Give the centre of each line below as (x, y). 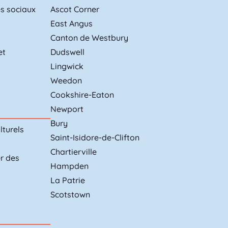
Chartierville (73, 152)
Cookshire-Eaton (82, 95)
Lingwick (67, 66)
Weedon (66, 81)
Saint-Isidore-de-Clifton (95, 138)
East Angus (71, 24)
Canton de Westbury (89, 38)
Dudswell (67, 52)
